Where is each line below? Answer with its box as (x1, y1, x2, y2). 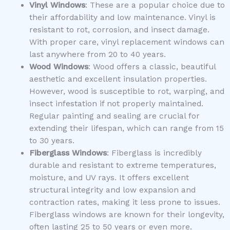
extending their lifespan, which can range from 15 (29, 123, 224, 133)
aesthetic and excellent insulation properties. (29, 74, 207, 84)
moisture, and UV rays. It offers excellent (29, 172, 189, 182)
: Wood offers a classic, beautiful (88, 62, 216, 71)
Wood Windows (29, 62, 88, 71)
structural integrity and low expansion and (29, 185, 196, 195)
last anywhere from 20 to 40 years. (29, 49, 166, 59)
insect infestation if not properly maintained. (29, 99, 203, 108)
